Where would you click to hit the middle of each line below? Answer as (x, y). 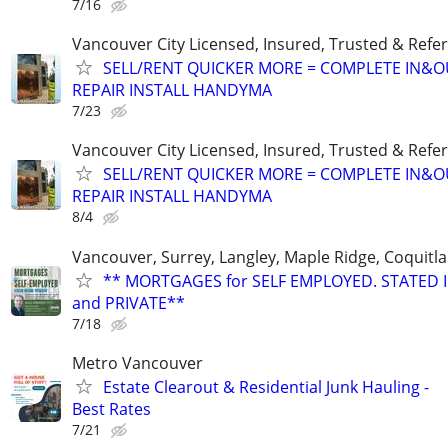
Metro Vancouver (137, 362)
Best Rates (111, 408)
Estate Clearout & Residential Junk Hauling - (266, 386)
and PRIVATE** (128, 302)
